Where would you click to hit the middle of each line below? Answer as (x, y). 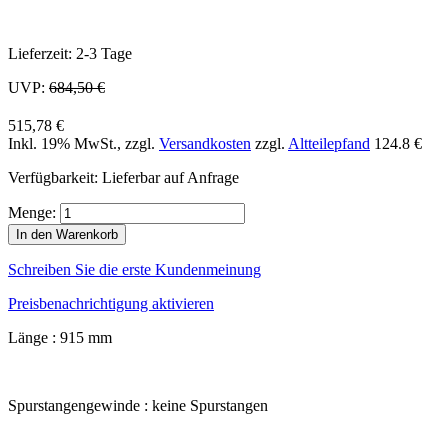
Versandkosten (205, 143)
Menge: (32, 212)
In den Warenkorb (67, 234)
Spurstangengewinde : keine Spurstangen (138, 405)
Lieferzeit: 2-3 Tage (70, 53)
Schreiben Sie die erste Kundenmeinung (134, 269)
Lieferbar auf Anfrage (170, 177)
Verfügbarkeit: (55, 177)
